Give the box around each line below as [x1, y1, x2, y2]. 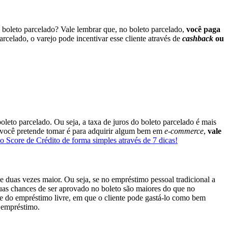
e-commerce [164, 126, 204, 135]
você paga [186, 25, 220, 34]
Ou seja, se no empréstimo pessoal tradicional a [64, 175, 215, 184]
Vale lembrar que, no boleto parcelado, [61, 25, 186, 34]
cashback [182, 34, 215, 43]
